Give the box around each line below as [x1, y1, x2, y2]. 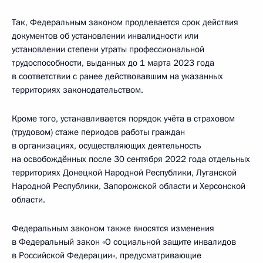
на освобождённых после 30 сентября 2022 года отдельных [12, 153, 250, 165]
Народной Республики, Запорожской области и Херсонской [12, 180, 245, 192]
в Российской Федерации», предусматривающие [12, 249, 201, 261]
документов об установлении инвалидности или [12, 30, 198, 42]
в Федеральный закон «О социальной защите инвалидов [12, 236, 236, 248]
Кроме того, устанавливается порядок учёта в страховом [12, 113, 235, 124]
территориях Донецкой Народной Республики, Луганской [12, 167, 237, 178]
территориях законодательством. [12, 84, 143, 96]
